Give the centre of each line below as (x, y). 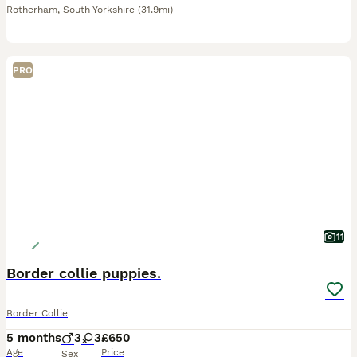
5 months (34, 338)
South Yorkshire (99, 10)
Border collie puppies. (84, 273)
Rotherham (32, 10)
